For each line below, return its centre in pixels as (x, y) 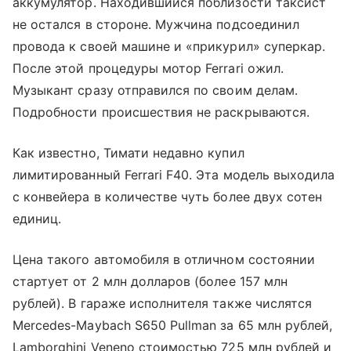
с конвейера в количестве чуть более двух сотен (168, 197)
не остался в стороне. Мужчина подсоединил (156, 25)
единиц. (37, 219)
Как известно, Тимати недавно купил (128, 153)
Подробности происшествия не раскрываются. (161, 112)
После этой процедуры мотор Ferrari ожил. (148, 69)
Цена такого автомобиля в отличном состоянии (164, 260)
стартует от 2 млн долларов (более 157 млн (150, 282)
